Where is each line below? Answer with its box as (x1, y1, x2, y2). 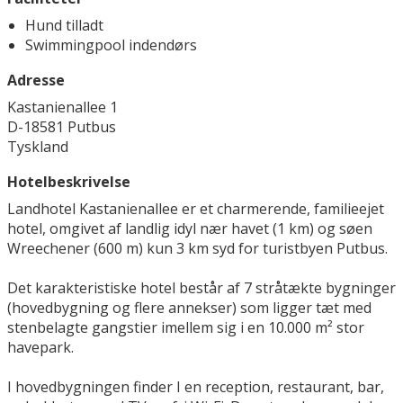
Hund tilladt (25, 15, 103, 36)
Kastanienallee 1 (7, 97, 118, 118)
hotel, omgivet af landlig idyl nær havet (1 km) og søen (7, 219, 372, 239)
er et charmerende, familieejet (182, 199, 384, 219)
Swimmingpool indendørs (25, 35, 197, 56)
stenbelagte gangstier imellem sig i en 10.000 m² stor (7, 318, 364, 338)
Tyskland (7, 137, 68, 157)
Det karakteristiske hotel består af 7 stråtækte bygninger (7, 278, 396, 299)
